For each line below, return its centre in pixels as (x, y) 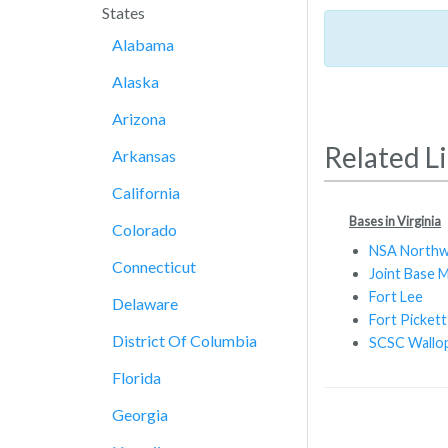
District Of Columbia (184, 340)
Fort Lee (396, 296)
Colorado (144, 229)
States (123, 12)
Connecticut (154, 266)
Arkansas (144, 155)
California (146, 192)
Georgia (140, 414)
